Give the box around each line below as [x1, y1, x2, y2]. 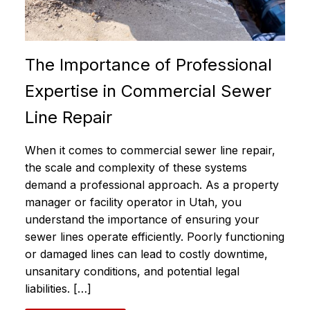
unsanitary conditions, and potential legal [25, 264, 239, 279]
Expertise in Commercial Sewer [25, 81, 271, 102]
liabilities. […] [25, 282, 91, 296]
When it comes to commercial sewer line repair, [25, 143, 275, 158]
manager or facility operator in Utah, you [25, 195, 241, 210]
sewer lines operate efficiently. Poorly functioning [25, 230, 284, 244]
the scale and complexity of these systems [25, 161, 247, 175]
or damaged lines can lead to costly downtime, [25, 247, 268, 262]
